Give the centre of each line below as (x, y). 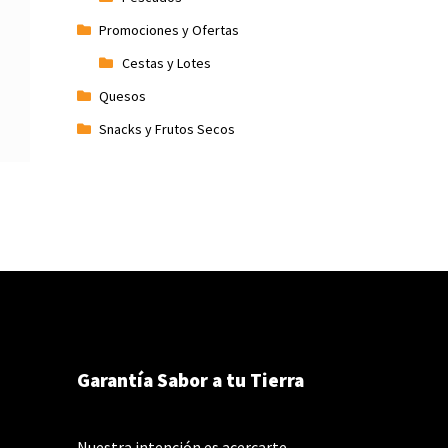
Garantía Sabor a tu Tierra (190, 379)
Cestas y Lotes (166, 62)
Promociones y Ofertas (169, 29)
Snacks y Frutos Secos (167, 128)
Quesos (123, 95)
